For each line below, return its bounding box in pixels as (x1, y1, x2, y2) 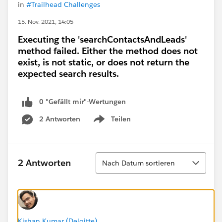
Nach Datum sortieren (102, 158, 175, 167)
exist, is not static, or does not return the (18, 56, 189, 68)
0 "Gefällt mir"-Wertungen (39, 97, 126, 106)
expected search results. (18, 68, 119, 79)
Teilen (111, 114, 131, 123)
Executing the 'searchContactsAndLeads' (18, 34, 187, 45)
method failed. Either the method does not (18, 45, 198, 56)
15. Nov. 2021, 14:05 (18, 17, 73, 26)
